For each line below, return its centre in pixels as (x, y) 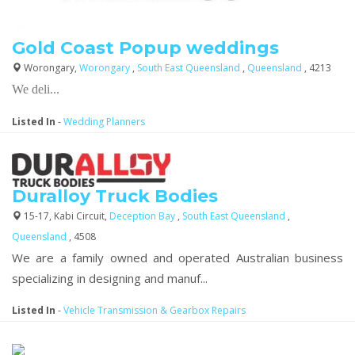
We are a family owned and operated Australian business (177, 257)
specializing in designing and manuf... (110, 278)
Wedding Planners (104, 121)
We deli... (36, 89)
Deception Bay (143, 216)
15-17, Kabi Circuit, (65, 216)
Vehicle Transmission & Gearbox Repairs (155, 310)
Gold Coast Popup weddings (145, 48)
